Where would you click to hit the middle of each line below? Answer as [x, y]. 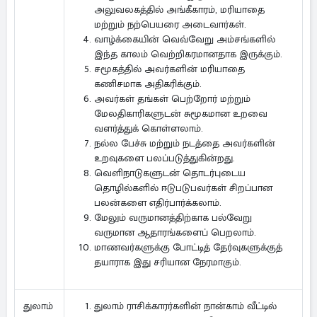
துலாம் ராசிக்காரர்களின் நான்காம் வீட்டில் [185, 306]
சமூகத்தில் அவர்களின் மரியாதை [169, 69]
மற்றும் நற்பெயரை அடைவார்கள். [170, 24]
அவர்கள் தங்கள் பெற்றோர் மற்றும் [172, 99]
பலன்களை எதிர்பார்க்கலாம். [158, 203]
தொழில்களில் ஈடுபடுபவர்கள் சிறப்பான [183, 188]
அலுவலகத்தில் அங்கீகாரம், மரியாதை [179, 10]
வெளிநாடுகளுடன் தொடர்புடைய [170, 173]
